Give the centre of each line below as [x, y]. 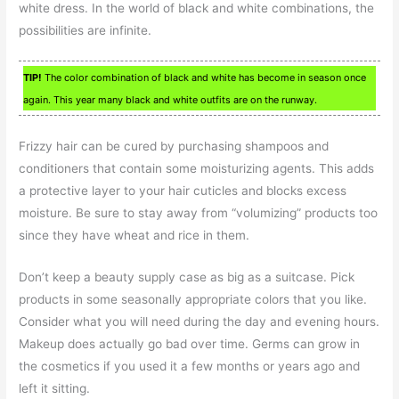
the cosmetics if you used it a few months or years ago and [190, 366]
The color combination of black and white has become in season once [204, 78]
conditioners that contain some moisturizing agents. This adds [197, 169]
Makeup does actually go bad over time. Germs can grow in [190, 344]
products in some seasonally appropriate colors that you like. [193, 300]
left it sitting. [55, 389]
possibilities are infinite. [85, 30]
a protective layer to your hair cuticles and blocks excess [183, 191]
